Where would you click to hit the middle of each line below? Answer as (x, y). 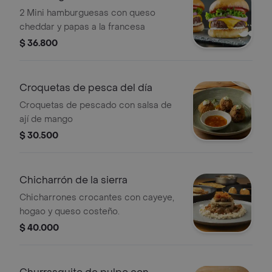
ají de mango (46, 119)
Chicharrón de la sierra (73, 180)
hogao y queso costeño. (70, 212)
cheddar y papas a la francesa (82, 27)
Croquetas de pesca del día (86, 88)
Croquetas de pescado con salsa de (96, 105)
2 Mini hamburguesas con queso (87, 13)
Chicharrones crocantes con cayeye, (97, 198)
